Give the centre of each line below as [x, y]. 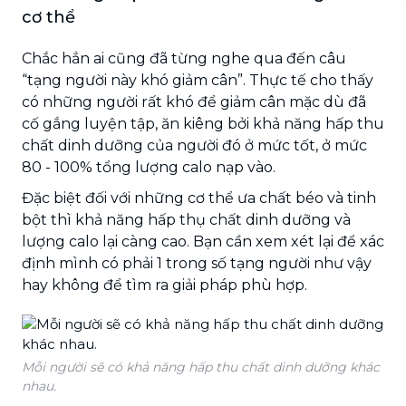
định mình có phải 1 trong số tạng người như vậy [197, 263]
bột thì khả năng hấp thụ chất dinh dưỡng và [186, 219]
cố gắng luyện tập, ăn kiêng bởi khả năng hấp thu [203, 123]
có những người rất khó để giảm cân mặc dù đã [194, 101]
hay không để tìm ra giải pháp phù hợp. [164, 285]
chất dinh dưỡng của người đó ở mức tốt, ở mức [194, 145]
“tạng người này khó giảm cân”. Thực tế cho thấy [198, 80]
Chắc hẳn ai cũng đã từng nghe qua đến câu [184, 58]
